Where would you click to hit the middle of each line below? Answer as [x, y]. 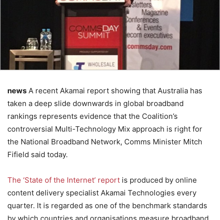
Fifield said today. [38, 154]
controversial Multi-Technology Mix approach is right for [105, 129]
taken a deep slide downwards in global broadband [96, 103]
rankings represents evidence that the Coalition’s [93, 116]
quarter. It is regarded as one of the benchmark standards [107, 206]
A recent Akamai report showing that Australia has [114, 91]
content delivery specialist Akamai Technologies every [102, 193]
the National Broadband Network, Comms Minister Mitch [105, 142]
